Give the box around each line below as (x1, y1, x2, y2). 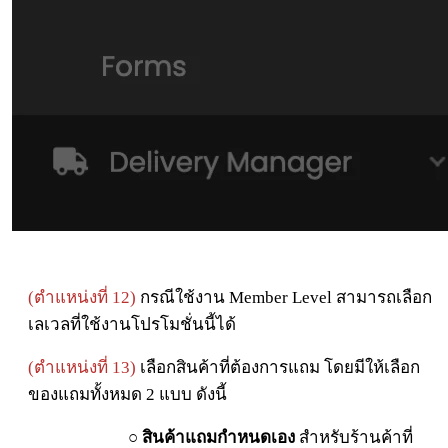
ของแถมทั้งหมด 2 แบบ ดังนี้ (28, 385, 227, 405)
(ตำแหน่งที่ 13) (28, 358, 136, 378)
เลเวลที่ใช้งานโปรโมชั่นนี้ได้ (28, 315, 236, 335)
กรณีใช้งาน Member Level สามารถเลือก (136, 288, 432, 308)
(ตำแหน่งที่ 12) (28, 288, 136, 308)
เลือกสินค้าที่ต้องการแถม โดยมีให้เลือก (136, 358, 420, 378)
